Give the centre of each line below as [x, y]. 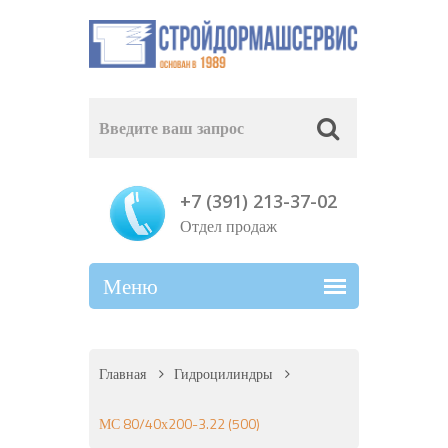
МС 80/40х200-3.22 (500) [179, 424]
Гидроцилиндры [223, 374]
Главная [122, 374]
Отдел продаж [228, 226]
